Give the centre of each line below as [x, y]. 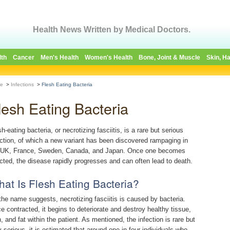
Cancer [24, 57]
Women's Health [109, 57]
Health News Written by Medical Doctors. [112, 30]
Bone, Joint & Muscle [169, 57]
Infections [22, 84]
